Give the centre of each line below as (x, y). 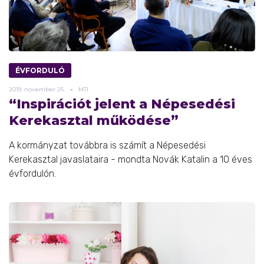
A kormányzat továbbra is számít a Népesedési (107, 146)
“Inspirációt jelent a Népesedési (122, 104)
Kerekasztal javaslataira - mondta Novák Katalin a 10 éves (131, 160)
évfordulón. (32, 174)
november (40, 90)
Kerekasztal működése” (94, 121)
